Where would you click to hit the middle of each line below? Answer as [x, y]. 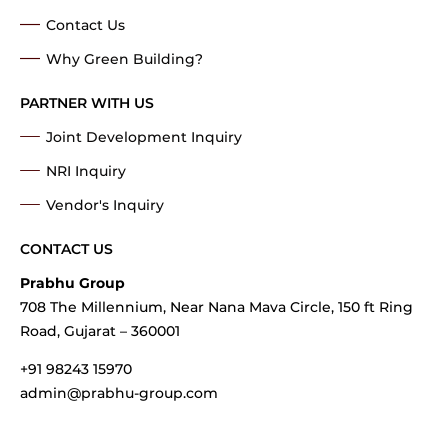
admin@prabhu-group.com [119, 392]
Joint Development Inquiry [144, 136]
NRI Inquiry [86, 170]
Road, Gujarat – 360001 [100, 330]
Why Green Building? [124, 58]
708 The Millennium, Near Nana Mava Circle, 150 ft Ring [216, 306]
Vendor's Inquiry [105, 204]
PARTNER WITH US [87, 102]
